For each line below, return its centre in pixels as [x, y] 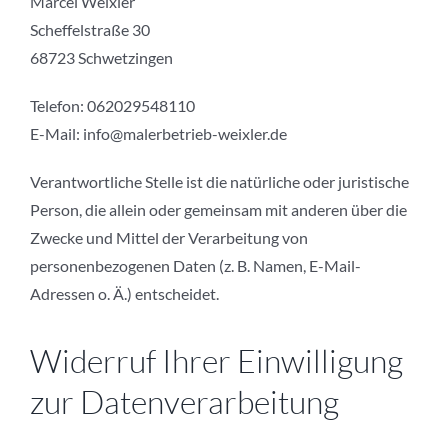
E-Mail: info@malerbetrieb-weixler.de [158, 134]
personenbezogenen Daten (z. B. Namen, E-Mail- [195, 266]
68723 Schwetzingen [101, 58]
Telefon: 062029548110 [112, 106]
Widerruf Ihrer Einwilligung [216, 361]
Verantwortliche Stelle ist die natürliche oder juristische [219, 182]
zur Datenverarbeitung [184, 402]
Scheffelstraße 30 [90, 30]
